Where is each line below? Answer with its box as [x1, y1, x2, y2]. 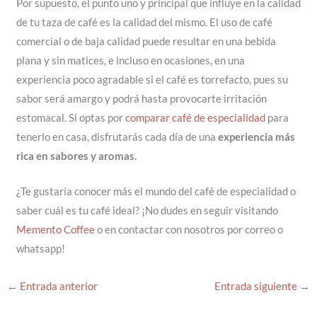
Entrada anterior [17, 279, 98, 292]
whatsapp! [16, 242, 65, 255]
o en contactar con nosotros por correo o [96, 223, 283, 236]
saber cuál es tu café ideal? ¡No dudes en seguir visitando [16, 204, 278, 217]
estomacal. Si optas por [16, 111, 125, 124]
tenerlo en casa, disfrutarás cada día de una [16, 130, 218, 143]
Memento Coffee [16, 223, 97, 236]
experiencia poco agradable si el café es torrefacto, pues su [16, 73, 288, 86]
